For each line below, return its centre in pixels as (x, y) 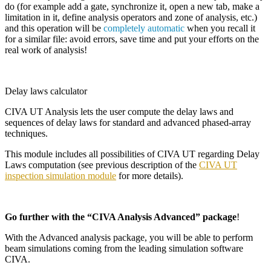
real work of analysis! (46, 50)
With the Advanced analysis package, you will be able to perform (129, 237)
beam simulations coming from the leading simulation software (124, 248)
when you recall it (220, 28)
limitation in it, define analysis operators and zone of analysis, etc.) (131, 17)
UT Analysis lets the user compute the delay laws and (130, 111)
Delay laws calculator (46, 91)
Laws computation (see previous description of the (102, 165)
